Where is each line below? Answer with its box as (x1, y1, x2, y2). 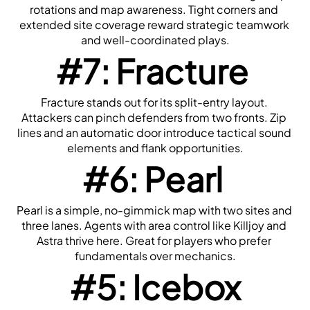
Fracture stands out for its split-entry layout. (40, 94, 268, 109)
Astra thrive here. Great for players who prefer (37, 232, 271, 248)
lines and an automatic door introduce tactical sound (17, 125, 291, 140)
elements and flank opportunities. (66, 140, 244, 155)
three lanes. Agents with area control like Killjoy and (21, 217, 286, 232)
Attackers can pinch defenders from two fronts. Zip (21, 109, 286, 125)
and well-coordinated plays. (80, 32, 230, 47)
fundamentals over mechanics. (74, 248, 236, 263)
